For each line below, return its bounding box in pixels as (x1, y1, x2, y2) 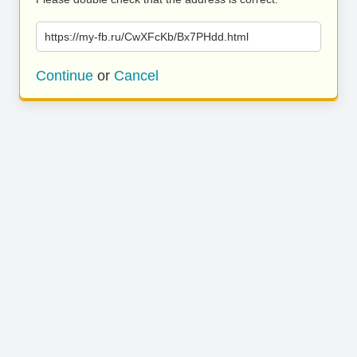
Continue (36, 68, 93, 84)
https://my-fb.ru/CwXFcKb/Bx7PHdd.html (45, 30, 249, 43)
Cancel (114, 68, 159, 84)
